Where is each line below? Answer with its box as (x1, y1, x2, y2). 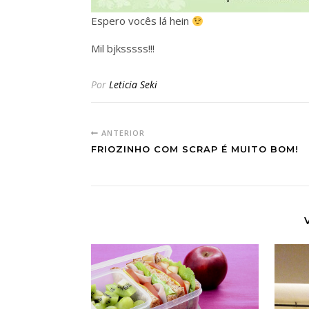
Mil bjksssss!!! (91, 41, 154, 55)
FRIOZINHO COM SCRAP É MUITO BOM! (91, 143, 299, 154)
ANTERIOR (99, 128, 145, 138)
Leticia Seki (109, 78, 157, 91)
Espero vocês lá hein (91, 14, 192, 28)
